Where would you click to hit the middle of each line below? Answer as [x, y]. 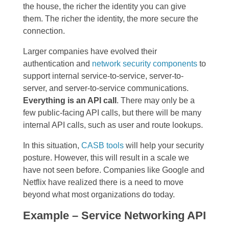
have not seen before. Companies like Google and [114, 170]
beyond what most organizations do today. [99, 194]
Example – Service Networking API [114, 215]
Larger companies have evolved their [90, 51]
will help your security [164, 145]
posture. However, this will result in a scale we [106, 157]
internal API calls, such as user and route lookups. [113, 125]
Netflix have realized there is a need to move [103, 182]
